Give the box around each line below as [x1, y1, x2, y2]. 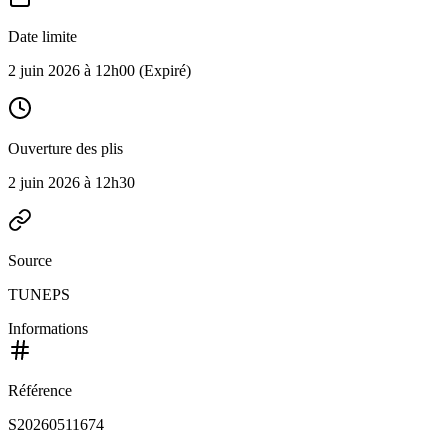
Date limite [8, 28, 77, 45]
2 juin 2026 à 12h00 [8, 62, 135, 79]
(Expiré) [135, 62, 191, 79]
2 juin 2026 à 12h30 [8, 174, 135, 191]
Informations [8, 320, 88, 337]
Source [8, 252, 52, 269]
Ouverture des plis [8, 140, 123, 157]
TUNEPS [8, 286, 70, 303]
